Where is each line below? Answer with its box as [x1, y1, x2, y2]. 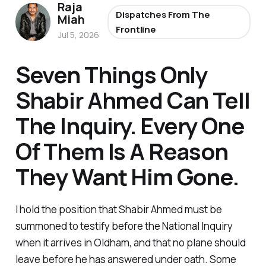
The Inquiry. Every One [15, 109, 245, 141]
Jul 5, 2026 [58, 28, 100, 40]
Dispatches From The [116, 8, 210, 21]
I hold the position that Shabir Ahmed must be [15, 202, 222, 217]
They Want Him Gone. [15, 160, 239, 192]
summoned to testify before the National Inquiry [15, 219, 233, 233]
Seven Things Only [15, 58, 208, 90]
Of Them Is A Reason [15, 135, 228, 166]
